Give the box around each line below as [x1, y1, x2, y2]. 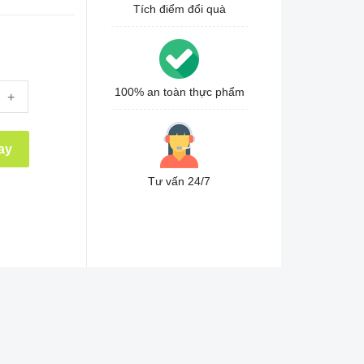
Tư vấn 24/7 [148, 175, 211, 188]
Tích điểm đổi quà [132, 2, 226, 15]
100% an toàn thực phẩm [114, 85, 245, 98]
